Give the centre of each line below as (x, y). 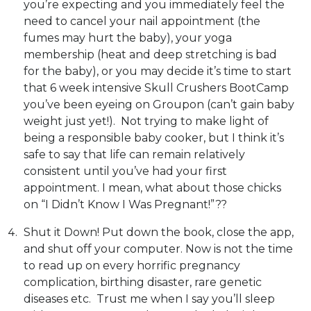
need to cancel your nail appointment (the (142, 21)
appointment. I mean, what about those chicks (152, 188)
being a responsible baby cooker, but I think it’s (154, 138)
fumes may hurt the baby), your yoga (128, 38)
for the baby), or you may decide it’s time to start (158, 71)
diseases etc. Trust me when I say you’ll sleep (149, 299)
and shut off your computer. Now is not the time (158, 249)
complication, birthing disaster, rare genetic (143, 282)
